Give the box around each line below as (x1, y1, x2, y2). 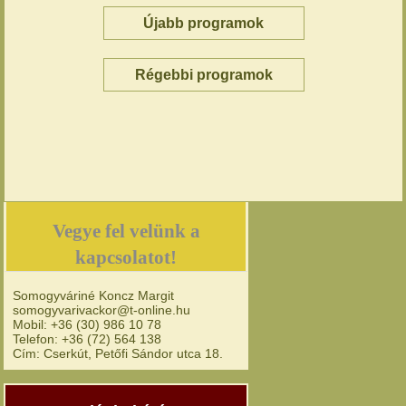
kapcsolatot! (75, 246, 178, 268)
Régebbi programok (134, 67, 273, 82)
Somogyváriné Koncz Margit (13, 288, 175, 303)
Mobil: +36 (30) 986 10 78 (13, 317, 162, 332)
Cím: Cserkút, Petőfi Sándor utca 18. (13, 346, 224, 361)
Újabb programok (143, 15, 265, 31)
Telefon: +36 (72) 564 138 (13, 332, 162, 346)
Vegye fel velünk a (52, 220, 200, 242)
